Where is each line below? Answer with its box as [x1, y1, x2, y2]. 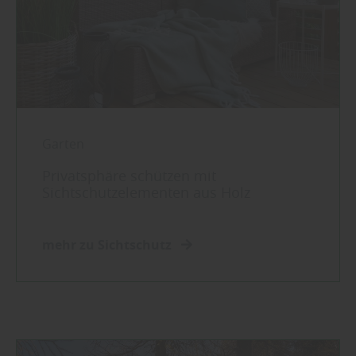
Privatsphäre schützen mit [42, 166, 216, 186]
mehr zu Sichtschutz [42, 236, 175, 254]
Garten [42, 135, 84, 153]
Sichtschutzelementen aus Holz [42, 183, 250, 203]
